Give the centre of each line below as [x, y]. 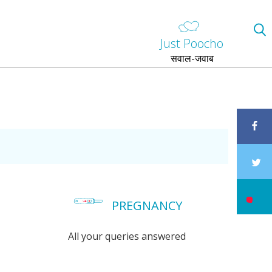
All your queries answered [127, 236]
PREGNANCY [147, 206]
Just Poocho [192, 43]
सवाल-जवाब [192, 58]
